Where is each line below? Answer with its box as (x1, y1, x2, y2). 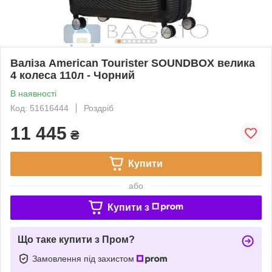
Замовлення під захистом (32, 253, 137, 263)
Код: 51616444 (10, 103, 69, 113)
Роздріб (84, 103, 114, 113)
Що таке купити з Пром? (18, 234, 135, 245)
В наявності (10, 88, 56, 98)
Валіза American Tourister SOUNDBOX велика (10, 56, 255, 69)
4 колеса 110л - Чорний (10, 69, 135, 81)
